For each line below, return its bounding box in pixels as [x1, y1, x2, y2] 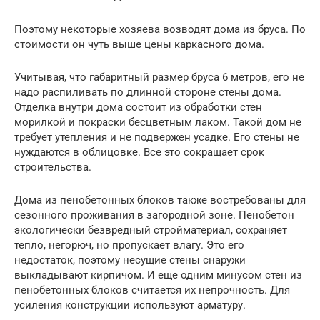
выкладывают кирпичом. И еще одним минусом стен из [14, 268, 302, 281]
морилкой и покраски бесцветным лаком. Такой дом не [14, 115, 301, 129]
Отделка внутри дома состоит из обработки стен [14, 100, 262, 114]
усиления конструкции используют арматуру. [14, 298, 246, 311]
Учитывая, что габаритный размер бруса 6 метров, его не [14, 70, 304, 84]
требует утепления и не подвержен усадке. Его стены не [14, 130, 299, 144]
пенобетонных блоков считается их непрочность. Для [14, 283, 290, 296]
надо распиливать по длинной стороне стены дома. [14, 85, 281, 99]
